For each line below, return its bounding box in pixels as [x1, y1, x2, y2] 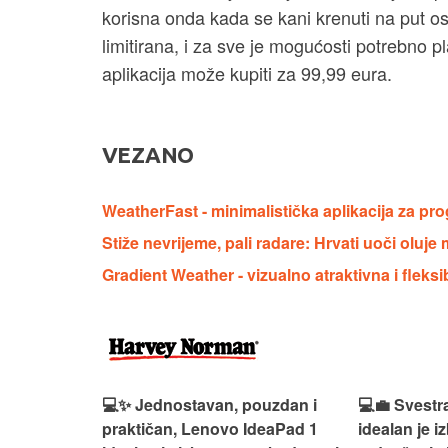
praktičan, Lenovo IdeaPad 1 [102, 417, 318, 441]
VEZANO [102, 142, 194, 168]
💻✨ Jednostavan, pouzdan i [102, 393, 317, 417]
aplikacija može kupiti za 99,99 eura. [102, 60, 392, 87]
